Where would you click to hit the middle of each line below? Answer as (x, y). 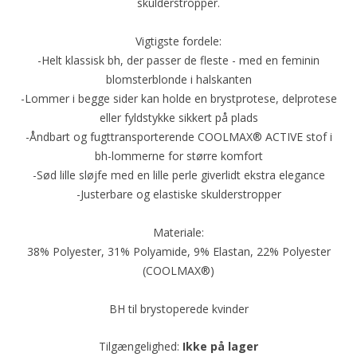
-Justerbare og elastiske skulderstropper (178, 194)
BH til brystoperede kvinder (178, 308)
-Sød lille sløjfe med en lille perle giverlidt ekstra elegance (178, 175)
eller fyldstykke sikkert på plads (178, 117)
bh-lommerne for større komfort (178, 155)
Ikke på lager (220, 346)
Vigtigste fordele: (178, 41)
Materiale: (178, 232)
